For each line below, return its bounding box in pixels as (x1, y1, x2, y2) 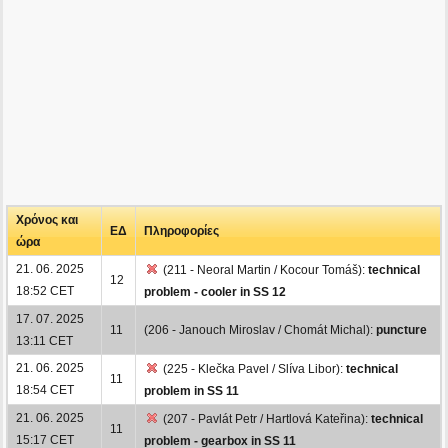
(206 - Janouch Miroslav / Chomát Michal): (144, 322, 376, 337)
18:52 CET (16, 283, 74, 298)
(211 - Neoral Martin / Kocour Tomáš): (160, 262, 368, 277)
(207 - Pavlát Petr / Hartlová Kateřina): (160, 411, 371, 426)
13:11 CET (16, 333, 73, 348)
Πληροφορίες (144, 223, 219, 238)
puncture (376, 322, 427, 337)
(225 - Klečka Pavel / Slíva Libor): (160, 361, 346, 376)
